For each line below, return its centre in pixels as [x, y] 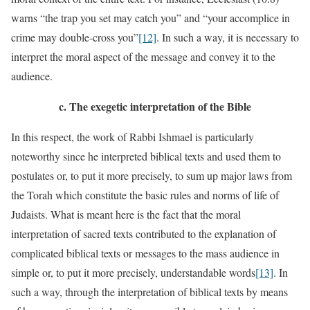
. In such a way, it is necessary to [228, 37]
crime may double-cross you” [75, 37]
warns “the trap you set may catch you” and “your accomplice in [151, 18]
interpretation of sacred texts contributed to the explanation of [144, 234]
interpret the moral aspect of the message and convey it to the [143, 56]
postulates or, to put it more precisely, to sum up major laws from [152, 175]
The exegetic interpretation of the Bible [160, 106]
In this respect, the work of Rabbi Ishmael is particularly [133, 137]
